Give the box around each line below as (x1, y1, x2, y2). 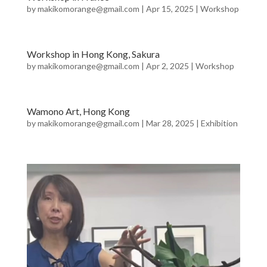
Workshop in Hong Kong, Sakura (26, 48, 160, 60)
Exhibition (200, 117, 238, 128)
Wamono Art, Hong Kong (26, 105, 130, 117)
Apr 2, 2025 (145, 60, 189, 71)
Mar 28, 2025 (145, 117, 194, 128)
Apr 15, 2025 (145, 3, 194, 14)
